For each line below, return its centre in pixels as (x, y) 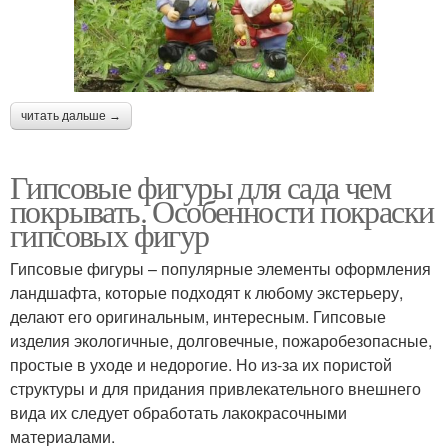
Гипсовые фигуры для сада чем (200, 187)
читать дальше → (71, 116)
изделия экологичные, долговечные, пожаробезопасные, (221, 341)
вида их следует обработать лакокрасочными (178, 413)
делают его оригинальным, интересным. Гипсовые (198, 317)
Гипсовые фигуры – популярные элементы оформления (220, 269)
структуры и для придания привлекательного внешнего (215, 389)
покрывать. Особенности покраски (222, 211)
